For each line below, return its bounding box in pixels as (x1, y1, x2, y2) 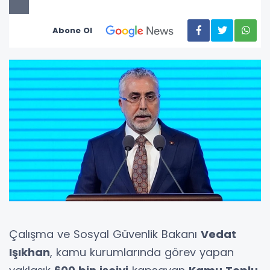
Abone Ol (52, 24, 92, 36)
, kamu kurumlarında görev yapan (50, 244, 234, 260)
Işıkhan (9, 244, 50, 260)
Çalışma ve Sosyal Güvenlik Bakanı (9, 226, 201, 242)
